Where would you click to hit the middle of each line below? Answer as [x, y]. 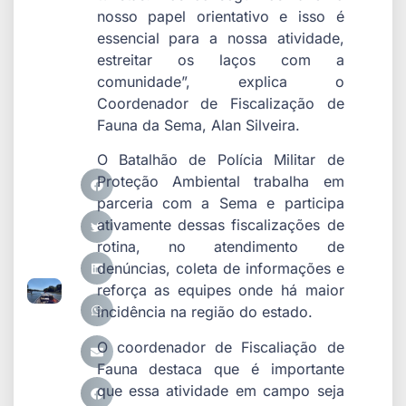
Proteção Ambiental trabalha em [220, 182]
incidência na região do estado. [204, 312]
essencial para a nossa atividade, [220, 39]
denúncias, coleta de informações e [220, 269]
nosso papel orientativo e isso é [220, 17]
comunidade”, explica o [220, 82]
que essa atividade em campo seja [220, 390]
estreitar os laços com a [220, 60]
